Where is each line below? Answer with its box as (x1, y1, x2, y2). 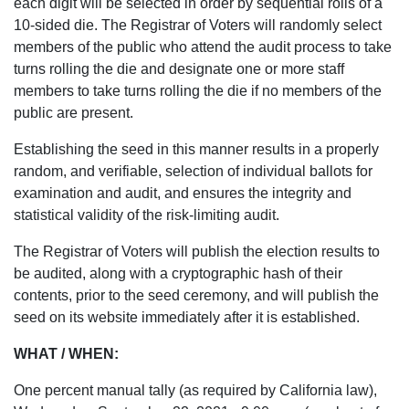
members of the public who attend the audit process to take (14, 39, 392, 55)
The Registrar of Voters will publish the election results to (14, 244, 380, 259)
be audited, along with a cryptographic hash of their (14, 266, 342, 281)
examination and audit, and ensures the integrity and (14, 185, 351, 201)
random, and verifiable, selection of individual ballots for (14, 163, 372, 179)
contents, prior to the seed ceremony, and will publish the (14, 288, 379, 303)
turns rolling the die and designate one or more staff (14, 61, 344, 77)
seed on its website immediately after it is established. (14, 309, 360, 325)
